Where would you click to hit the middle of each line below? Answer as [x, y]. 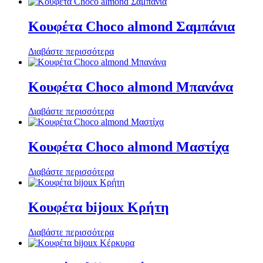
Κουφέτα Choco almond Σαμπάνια [131, 26]
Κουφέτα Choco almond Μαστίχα [129, 147]
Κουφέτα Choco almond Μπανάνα [131, 87]
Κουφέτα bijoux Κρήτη [99, 208]
